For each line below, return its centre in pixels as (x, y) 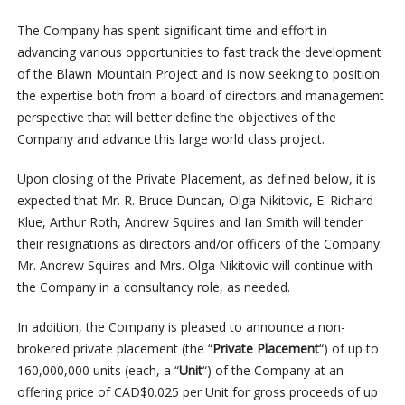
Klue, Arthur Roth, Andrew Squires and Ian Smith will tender (189, 222)
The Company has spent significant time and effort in (172, 31)
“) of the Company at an (273, 371)
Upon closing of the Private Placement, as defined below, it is (196, 179)
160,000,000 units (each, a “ (98, 371)
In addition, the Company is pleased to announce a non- (181, 327)
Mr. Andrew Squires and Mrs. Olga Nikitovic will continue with (194, 266)
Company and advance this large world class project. (170, 139)
